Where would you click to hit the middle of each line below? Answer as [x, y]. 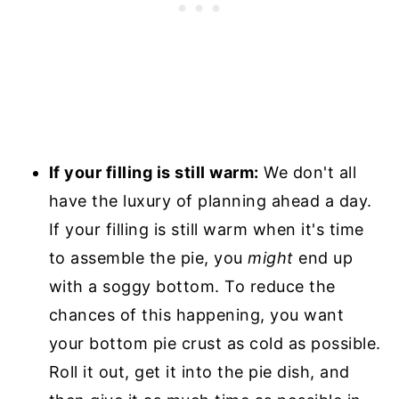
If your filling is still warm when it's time [206, 229]
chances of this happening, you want [196, 314]
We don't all [308, 172]
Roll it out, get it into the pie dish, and [199, 371]
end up [323, 257]
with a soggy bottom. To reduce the [192, 286]
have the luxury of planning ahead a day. [210, 200]
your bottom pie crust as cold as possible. [215, 343]
